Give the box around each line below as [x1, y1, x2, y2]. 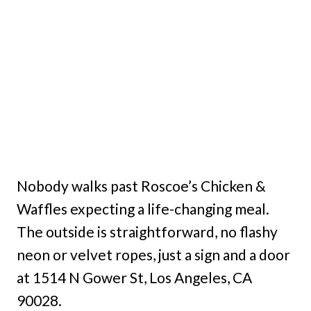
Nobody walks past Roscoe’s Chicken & [17, 177, 266, 195]
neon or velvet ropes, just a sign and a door [17, 246, 290, 264]
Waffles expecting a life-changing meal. [17, 200, 269, 218]
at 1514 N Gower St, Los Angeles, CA [17, 269, 252, 287]
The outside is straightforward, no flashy [17, 223, 278, 241]
